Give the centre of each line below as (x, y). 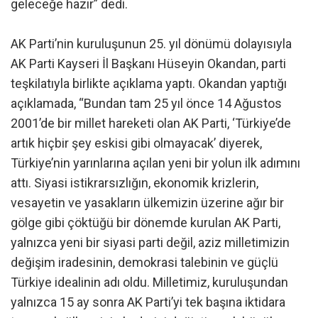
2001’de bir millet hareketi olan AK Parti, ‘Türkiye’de (151, 124)
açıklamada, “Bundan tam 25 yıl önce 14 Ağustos (146, 104)
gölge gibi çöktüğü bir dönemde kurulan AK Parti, (146, 223)
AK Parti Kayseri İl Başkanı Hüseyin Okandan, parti (148, 64)
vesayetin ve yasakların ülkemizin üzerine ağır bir (147, 203)
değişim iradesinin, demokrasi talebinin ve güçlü (144, 263)
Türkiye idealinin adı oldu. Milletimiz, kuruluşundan (149, 283)
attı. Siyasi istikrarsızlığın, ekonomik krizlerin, (135, 183)
